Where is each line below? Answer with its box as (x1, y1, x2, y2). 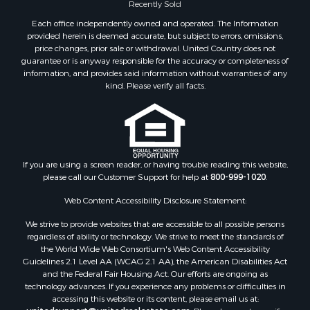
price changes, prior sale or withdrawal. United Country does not (35, 42, 275, 54)
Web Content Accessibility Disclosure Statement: (64, 194, 246, 206)
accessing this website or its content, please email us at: (51, 293, 259, 304)
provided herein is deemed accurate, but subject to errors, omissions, (27, 30, 283, 42)
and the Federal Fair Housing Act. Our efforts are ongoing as (42, 268, 268, 280)
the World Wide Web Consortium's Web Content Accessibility (40, 243, 270, 255)
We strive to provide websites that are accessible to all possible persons (26, 218, 284, 230)
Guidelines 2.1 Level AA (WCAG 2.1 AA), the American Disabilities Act (23, 255, 287, 267)
